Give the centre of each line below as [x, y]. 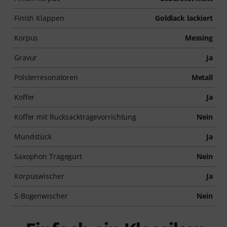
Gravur [26, 57]
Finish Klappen [39, 18]
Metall [202, 77]
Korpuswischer [39, 176]
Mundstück [33, 136]
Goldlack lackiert [184, 18]
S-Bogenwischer [41, 196]
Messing [199, 37]
